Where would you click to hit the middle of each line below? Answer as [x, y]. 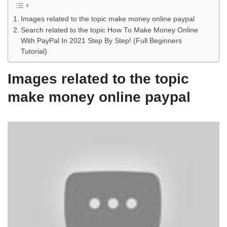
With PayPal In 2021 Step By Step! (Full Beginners [101, 41]
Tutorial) [34, 51]
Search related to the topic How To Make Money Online [109, 30]
